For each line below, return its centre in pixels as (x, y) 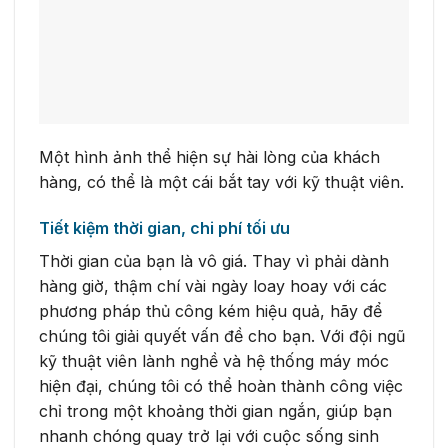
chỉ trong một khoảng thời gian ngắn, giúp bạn (215, 411)
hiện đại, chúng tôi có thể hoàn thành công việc (221, 386)
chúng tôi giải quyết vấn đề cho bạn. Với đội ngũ (222, 336)
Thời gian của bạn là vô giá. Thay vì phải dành (214, 261)
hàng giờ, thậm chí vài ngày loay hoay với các (213, 286)
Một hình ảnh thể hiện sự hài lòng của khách (209, 157)
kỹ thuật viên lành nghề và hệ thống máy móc (214, 361)
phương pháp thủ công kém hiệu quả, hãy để (210, 311)
